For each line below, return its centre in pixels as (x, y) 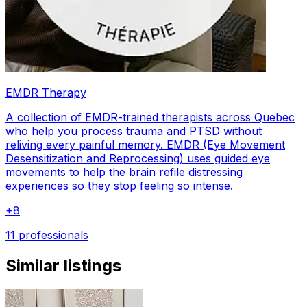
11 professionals (47, 235)
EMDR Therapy (46, 93)
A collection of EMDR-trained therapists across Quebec (150, 118)
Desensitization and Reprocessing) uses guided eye (138, 159)
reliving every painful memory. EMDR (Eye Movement (145, 145)
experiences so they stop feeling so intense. (119, 186)
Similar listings (63, 266)
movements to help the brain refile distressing (124, 172)
